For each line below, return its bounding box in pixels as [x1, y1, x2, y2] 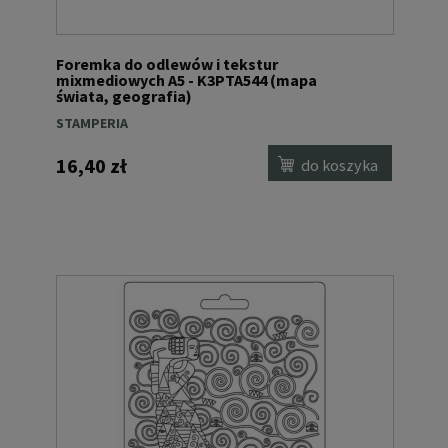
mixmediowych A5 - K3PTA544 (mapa [56, 70, 317, 91]
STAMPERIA [56, 114, 128, 133]
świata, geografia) [56, 86, 192, 107]
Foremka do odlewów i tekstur [56, 54, 278, 75]
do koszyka [301, 154, 379, 175]
